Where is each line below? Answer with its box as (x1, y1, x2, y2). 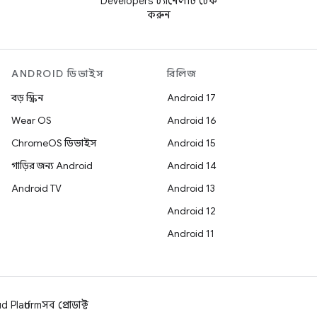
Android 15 (167, 137, 216, 149)
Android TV (11, 182, 62, 195)
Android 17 (167, 91, 216, 104)
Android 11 (167, 227, 214, 240)
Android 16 (167, 114, 217, 127)
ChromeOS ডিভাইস (11, 137, 96, 149)
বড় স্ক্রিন (11, 91, 43, 104)
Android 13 (167, 182, 215, 195)
